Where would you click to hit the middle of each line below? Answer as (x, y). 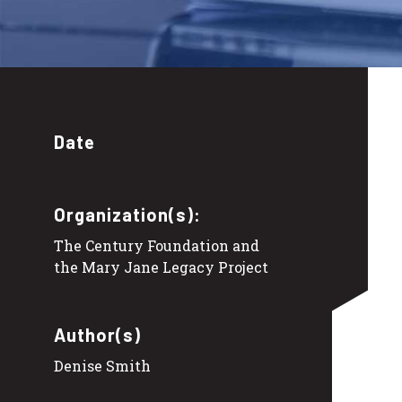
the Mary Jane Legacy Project (161, 267)
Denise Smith (102, 365)
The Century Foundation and (157, 245)
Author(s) (97, 334)
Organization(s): (127, 214)
